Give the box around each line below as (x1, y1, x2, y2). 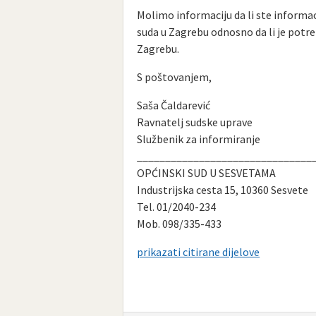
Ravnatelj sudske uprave (137, 114, 253, 129)
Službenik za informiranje (137, 131, 261, 146)
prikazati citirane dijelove (137, 244, 260, 259)
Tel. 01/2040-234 (137, 199, 217, 214)
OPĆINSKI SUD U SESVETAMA (137, 165, 276, 180)
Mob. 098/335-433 (137, 216, 222, 231)
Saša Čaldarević (137, 97, 211, 112)
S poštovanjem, (137, 69, 212, 84)
